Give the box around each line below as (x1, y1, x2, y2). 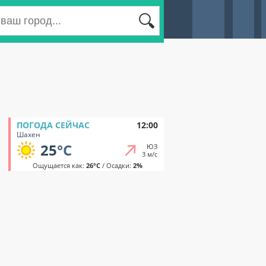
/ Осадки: (100, 161, 133, 170)
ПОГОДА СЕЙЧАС (17, 119, 90, 131)
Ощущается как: (32, 161, 86, 170)
